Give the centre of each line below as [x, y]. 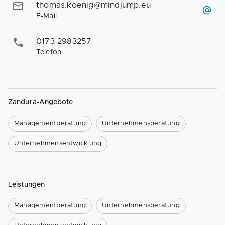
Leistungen [26, 185]
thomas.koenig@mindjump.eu [93, 5]
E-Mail [46, 16]
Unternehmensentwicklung [58, 143]
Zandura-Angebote [41, 102]
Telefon [49, 52]
